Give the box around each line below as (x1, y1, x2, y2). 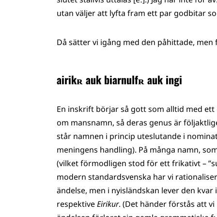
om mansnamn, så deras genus (57, 117, 172, 128)
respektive (57, 199, 97, 209)
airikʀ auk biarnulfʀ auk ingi (57, 72, 182, 87)
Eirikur (97, 199, 119, 209)
